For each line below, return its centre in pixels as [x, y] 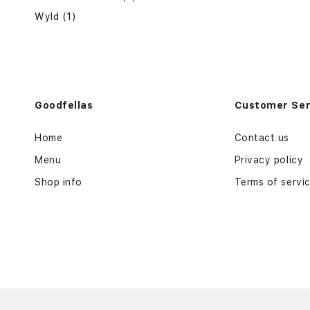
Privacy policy [269, 160]
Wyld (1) [56, 17]
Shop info [58, 182]
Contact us [262, 138]
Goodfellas [64, 106]
